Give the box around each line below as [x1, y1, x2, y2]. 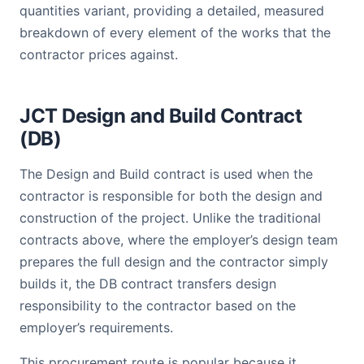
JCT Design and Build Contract [19, 104, 302, 128]
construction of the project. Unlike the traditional [19, 210, 321, 226]
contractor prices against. [19, 46, 178, 63]
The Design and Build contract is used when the [19, 166, 313, 182]
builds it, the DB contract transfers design [19, 275, 276, 292]
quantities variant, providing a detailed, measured [19, 2, 324, 19]
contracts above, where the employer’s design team [19, 232, 338, 248]
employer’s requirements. [19, 319, 173, 336]
